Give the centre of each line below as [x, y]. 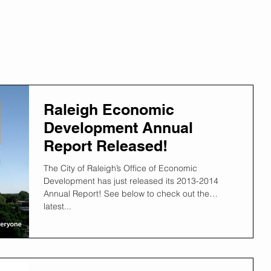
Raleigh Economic [109, 109]
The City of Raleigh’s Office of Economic [120, 168]
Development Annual [118, 128]
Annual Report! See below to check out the [126, 194]
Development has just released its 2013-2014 [131, 181]
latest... [57, 206]
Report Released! [106, 146]
